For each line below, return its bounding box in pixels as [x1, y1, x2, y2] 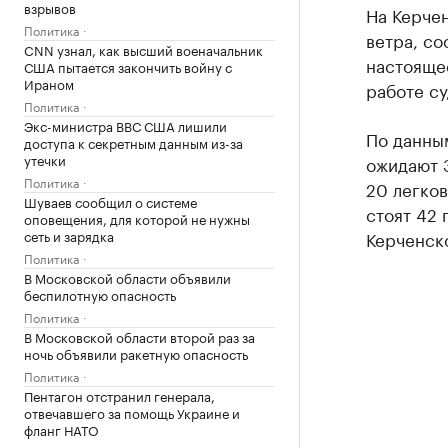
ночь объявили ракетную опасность [24, 343, 248, 363]
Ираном [24, 73, 74, 93]
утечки [24, 149, 66, 169]
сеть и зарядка [24, 225, 114, 245]
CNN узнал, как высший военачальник [24, 39, 263, 59]
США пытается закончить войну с [24, 56, 232, 76]
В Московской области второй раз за [24, 326, 255, 346]
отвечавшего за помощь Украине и [24, 402, 240, 422]
